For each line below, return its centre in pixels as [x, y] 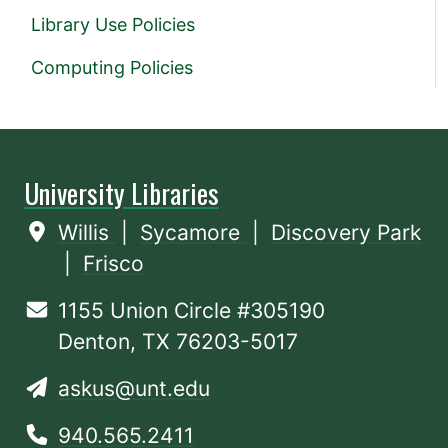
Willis [87, 232]
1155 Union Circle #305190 [192, 310]
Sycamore [193, 232]
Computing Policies [112, 67]
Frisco [114, 263]
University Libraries [121, 192]
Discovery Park [346, 232]
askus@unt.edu [134, 388]
